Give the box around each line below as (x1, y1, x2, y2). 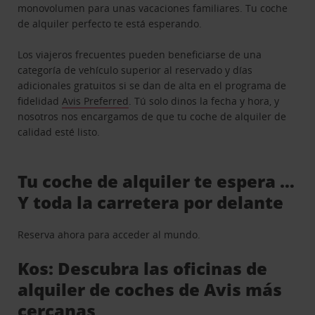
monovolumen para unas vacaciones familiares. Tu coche (18, 1, 288, 15)
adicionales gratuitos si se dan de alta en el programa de (18, 79, 287, 93)
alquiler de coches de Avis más (18, 278, 283, 302)
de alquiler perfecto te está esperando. (18, 17, 202, 31)
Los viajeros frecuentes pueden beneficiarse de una (18, 48, 262, 62)
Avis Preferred (62, 94, 129, 108)
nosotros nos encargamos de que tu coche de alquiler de (18, 110, 287, 124)
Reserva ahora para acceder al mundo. (18, 228, 201, 242)
